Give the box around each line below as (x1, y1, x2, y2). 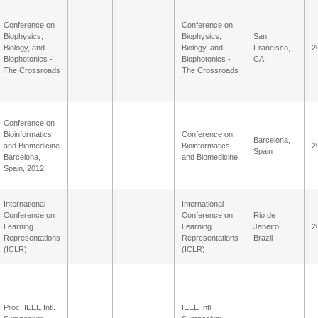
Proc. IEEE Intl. (4, 303, 55, 312)
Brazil (253, 234, 273, 242)
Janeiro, (253, 222, 281, 231)
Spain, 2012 (4, 164, 44, 172)
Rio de (253, 211, 275, 219)
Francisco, (253, 43, 290, 52)
